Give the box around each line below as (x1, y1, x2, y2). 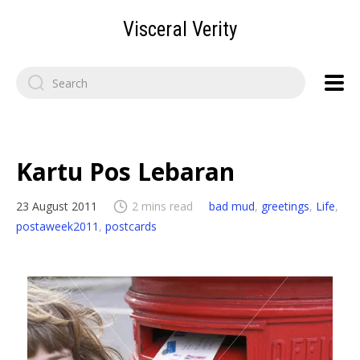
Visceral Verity (123, 18, 237, 41)
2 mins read (132, 198, 193, 214)
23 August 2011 (16, 198, 97, 214)
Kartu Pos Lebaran (16, 155, 235, 188)
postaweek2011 (16, 219, 99, 234)
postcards (105, 219, 157, 234)
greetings (261, 198, 309, 214)
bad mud (209, 198, 255, 214)
